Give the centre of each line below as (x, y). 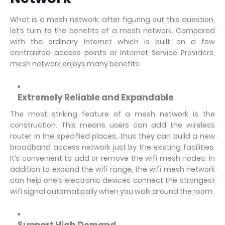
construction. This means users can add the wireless (113, 125)
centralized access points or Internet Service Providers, (113, 53)
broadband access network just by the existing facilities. (113, 147)
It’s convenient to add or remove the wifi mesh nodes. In (113, 158)
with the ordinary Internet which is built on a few (113, 42)
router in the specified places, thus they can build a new (113, 136)
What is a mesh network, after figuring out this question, (113, 20)
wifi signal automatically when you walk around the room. (112, 191)
